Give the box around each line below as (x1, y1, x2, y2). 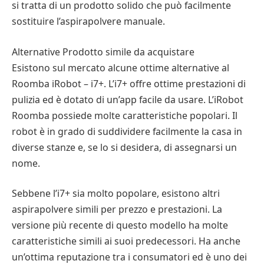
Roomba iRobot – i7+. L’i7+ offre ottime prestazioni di (12, 77, 246, 90)
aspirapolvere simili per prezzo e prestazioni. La (12, 203, 222, 216)
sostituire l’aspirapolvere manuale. (12, 15, 165, 28)
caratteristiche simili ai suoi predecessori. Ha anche (12, 235, 240, 248)
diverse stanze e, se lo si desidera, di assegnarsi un (12, 140, 237, 154)
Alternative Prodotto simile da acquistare (12, 45, 194, 58)
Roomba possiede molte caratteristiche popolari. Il (12, 108, 237, 122)
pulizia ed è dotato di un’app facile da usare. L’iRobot (12, 93, 243, 106)
